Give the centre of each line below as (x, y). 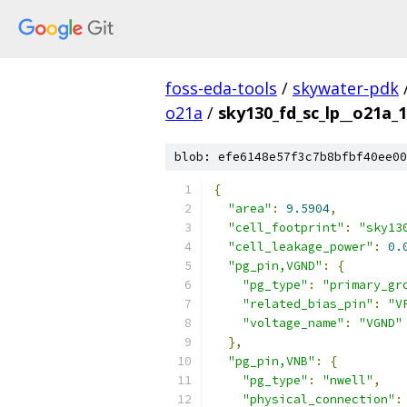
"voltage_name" (293, 323)
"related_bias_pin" (308, 304)
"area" (250, 208)
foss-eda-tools (221, 88)
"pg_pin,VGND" (275, 266)
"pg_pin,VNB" (272, 361)
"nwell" (348, 380)
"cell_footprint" (286, 228)
